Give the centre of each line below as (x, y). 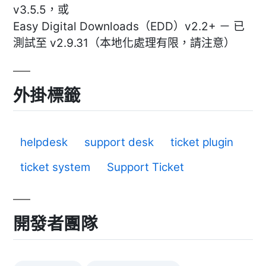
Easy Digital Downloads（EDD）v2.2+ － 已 (129, 26)
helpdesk (44, 142)
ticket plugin (202, 142)
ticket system (55, 167)
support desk (119, 142)
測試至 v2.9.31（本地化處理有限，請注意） (124, 43)
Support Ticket (145, 167)
